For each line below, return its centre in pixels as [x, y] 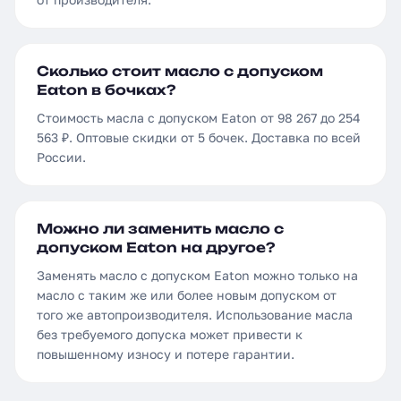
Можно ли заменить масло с [160, 229]
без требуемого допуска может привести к [170, 334]
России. [61, 157]
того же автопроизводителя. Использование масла [195, 315]
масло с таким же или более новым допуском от [187, 295]
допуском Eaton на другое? [156, 247]
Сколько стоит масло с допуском [180, 71]
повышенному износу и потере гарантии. [166, 354]
